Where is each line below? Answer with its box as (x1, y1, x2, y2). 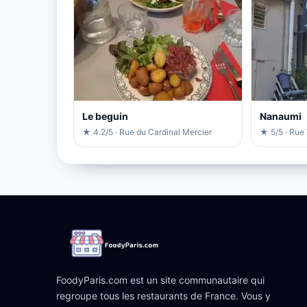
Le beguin (82, 110, 128, 123)
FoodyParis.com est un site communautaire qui (56, 274, 265, 286)
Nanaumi (259, 110, 302, 123)
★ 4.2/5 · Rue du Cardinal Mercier (82, 127, 212, 138)
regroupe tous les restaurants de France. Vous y (56, 290, 271, 302)
